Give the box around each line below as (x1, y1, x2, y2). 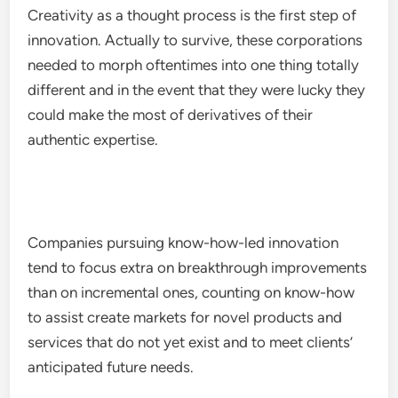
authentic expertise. (28, 131, 159, 148)
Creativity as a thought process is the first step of (28, 6, 357, 24)
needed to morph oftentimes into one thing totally (28, 56, 360, 74)
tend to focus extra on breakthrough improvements (28, 259, 368, 276)
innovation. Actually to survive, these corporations (28, 31, 363, 49)
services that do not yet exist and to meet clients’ (28, 333, 354, 351)
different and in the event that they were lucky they (28, 81, 366, 99)
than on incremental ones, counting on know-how (28, 283, 355, 301)
